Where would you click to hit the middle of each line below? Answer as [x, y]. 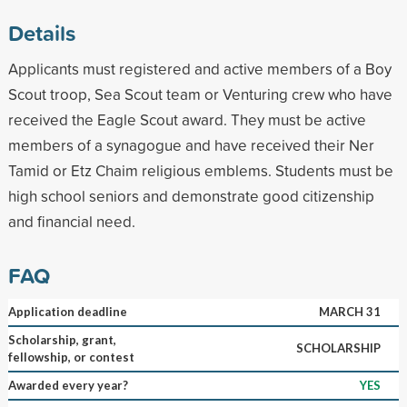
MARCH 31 [349, 311]
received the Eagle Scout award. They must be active [187, 119]
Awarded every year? [68, 385]
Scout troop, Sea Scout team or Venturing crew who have [200, 94]
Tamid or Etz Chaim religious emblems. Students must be [200, 170]
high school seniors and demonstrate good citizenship [191, 195]
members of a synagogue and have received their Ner [191, 144]
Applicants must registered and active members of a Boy [199, 68]
